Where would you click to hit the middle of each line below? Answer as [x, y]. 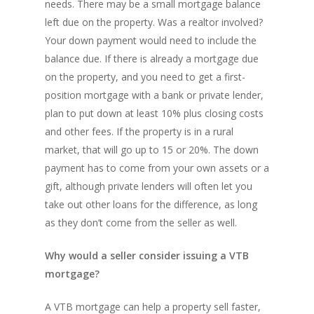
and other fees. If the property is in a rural [139, 131]
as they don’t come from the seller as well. [141, 223]
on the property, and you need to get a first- [145, 77]
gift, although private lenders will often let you [149, 186]
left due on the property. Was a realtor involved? [154, 22]
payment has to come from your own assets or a [157, 168]
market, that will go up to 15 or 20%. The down [152, 150]
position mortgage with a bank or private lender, [154, 95]
